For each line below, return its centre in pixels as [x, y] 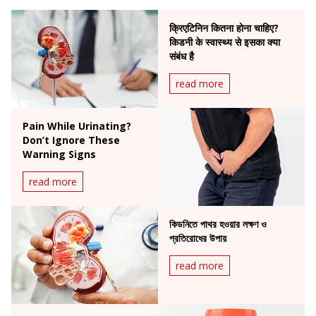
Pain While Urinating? [77, 126]
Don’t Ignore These [71, 140]
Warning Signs [59, 154]
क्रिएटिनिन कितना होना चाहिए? [224, 28]
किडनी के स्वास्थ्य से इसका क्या [225, 42]
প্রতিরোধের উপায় [198, 238]
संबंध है [182, 56]
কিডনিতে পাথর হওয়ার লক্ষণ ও [218, 224]
